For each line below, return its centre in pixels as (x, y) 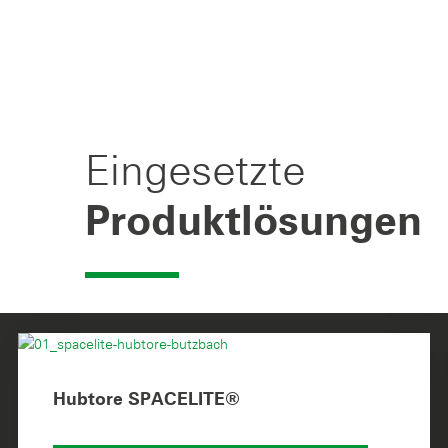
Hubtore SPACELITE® (146, 399)
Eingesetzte (195, 169)
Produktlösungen (253, 222)
